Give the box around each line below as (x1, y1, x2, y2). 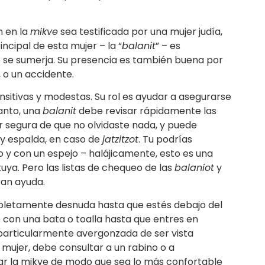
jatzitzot (102, 132, 138, 147)
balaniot (174, 161, 214, 175)
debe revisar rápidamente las (76, 104, 216, 118)
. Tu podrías (138, 132, 192, 147)
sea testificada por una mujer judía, (57, 24, 222, 38)
